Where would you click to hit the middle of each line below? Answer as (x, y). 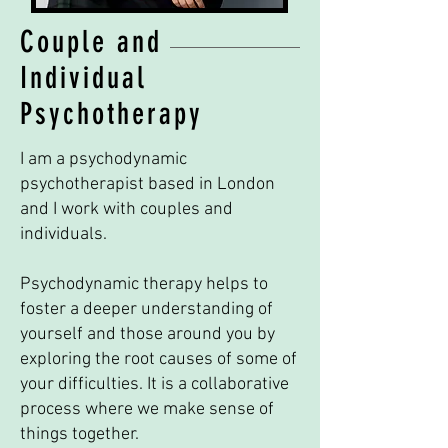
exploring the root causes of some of (158, 359)
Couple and (91, 42)
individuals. (67, 234)
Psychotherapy (111, 114)
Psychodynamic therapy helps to (144, 284)
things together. (83, 434)
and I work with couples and (126, 209)
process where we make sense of (147, 409)
